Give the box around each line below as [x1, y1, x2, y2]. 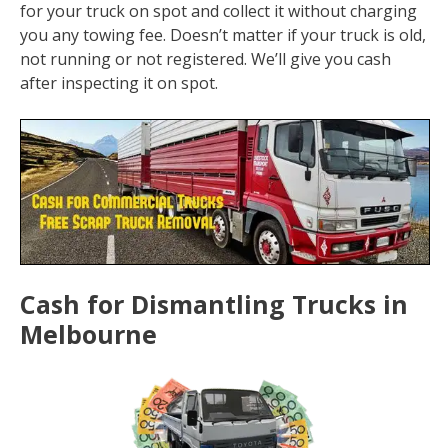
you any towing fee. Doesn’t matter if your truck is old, [20, 24, 426, 46]
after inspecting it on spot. [20, 72, 218, 94]
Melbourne [20, 317, 157, 352]
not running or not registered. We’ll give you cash [20, 48, 391, 70]
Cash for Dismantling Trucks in [20, 287, 408, 322]
